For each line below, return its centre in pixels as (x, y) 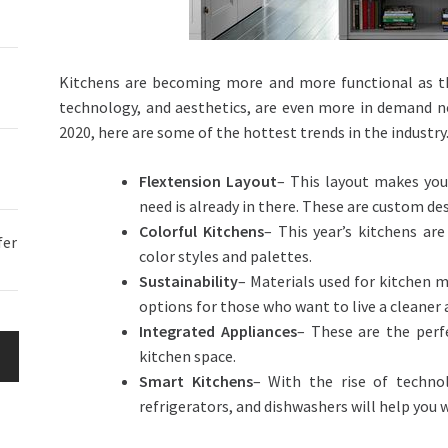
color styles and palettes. (226, 256)
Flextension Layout (208, 181)
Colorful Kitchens (201, 231)
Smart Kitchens (196, 381)
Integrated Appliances (218, 331)
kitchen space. (188, 356)
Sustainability (189, 281)
